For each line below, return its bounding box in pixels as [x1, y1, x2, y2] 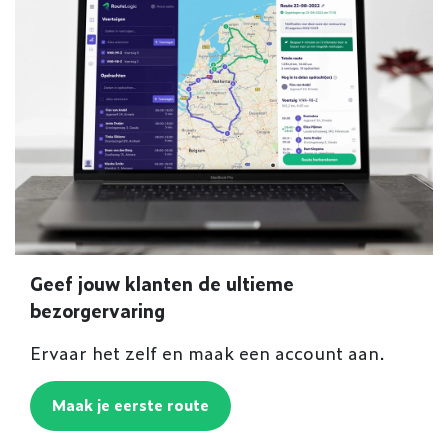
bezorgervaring [30, 297, 165, 324]
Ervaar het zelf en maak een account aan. [30, 339, 385, 366]
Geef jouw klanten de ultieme [30, 270, 294, 297]
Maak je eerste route [52, 392, 209, 416]
